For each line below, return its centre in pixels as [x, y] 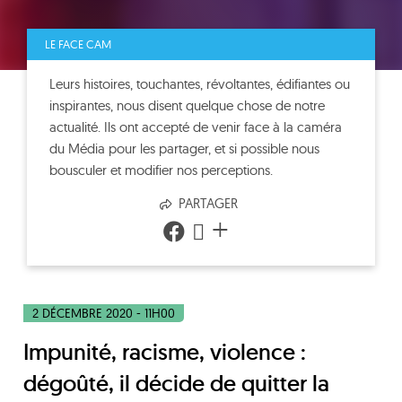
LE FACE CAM [78, 44]
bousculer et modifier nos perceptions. [161, 170]
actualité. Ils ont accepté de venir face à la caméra [196, 127]
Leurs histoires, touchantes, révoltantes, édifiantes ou [200, 84]
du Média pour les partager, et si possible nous [184, 149]
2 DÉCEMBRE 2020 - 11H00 [104, 313]
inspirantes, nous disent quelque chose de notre [187, 105]
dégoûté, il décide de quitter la [176, 383]
